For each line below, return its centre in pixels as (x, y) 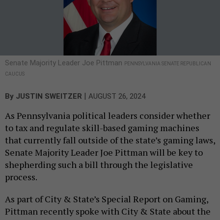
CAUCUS (15, 74)
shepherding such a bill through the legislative (99, 164)
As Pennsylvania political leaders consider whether (108, 115)
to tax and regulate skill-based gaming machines (102, 127)
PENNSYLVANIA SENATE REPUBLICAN (168, 63)
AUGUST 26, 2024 (117, 96)
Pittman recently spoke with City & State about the (108, 211)
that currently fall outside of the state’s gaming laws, (110, 140)
